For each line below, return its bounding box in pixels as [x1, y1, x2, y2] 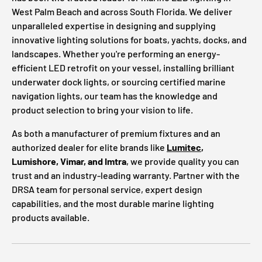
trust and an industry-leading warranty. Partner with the [12, 170, 240, 181]
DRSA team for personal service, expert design [12, 184, 202, 195]
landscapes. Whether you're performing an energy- [12, 48, 220, 60]
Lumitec [167, 142, 201, 153]
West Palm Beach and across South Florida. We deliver [12, 6, 232, 18]
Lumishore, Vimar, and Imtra [12, 156, 126, 167]
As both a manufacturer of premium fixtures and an [12, 127, 220, 139]
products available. [12, 212, 89, 223]
